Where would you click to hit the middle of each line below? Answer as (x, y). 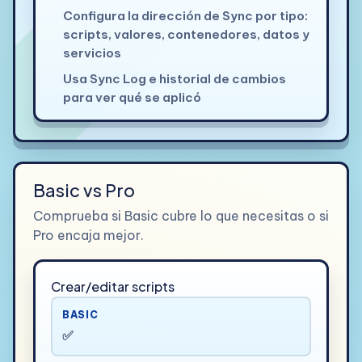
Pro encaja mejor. (88, 236)
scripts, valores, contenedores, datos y (186, 35)
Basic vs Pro (84, 191)
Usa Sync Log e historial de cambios (174, 79)
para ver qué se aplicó (132, 98)
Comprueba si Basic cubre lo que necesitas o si (181, 216)
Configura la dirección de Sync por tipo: (185, 16)
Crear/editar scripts (112, 287)
